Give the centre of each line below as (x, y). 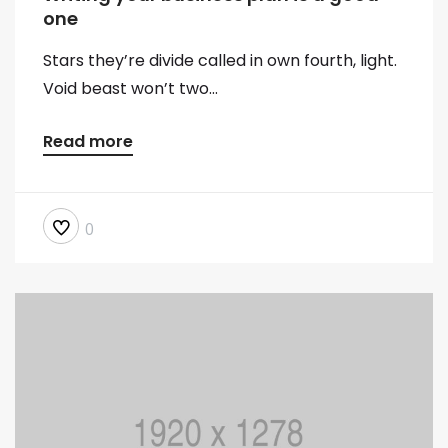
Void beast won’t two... (130, 89)
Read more (88, 142)
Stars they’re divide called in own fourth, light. (220, 61)
